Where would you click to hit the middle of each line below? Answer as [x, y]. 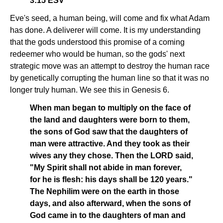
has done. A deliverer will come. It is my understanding [105, 30]
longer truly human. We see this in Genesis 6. [90, 90]
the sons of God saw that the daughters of [109, 132]
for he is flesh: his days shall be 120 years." [111, 179]
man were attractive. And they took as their [110, 144]
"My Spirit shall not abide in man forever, [106, 167]
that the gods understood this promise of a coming [97, 42]
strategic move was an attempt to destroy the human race [110, 66]
